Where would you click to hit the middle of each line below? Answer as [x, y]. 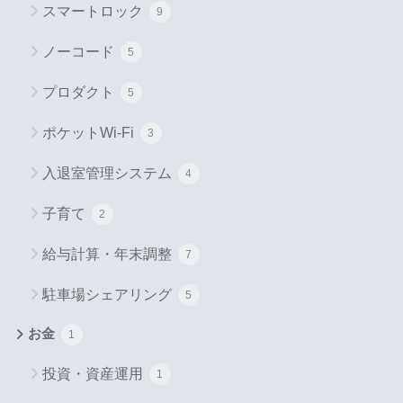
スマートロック [94, 11]
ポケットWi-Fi [90, 132]
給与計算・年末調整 [108, 254]
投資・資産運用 [94, 373]
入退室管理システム [108, 173]
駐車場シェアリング [108, 294]
